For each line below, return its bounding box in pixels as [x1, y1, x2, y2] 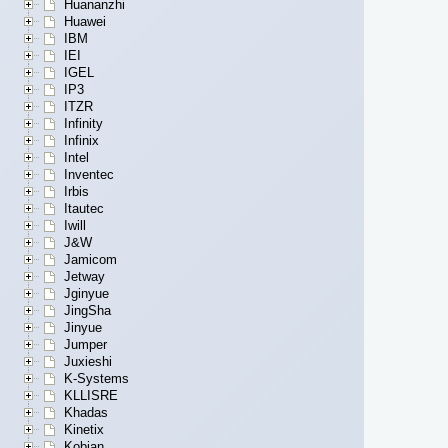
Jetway [64, 269, 105, 285]
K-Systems [64, 371, 129, 387]
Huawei [64, 14, 106, 30]
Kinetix [64, 422, 104, 438]
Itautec [64, 201, 104, 217]
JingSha [64, 303, 111, 319]
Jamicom [64, 252, 117, 268]
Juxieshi [64, 354, 112, 370]
